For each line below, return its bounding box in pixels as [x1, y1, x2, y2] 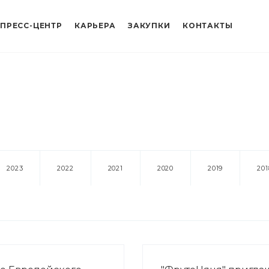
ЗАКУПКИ [128, 21, 171, 30]
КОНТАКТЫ [183, 21, 233, 30]
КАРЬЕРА [74, 21, 116, 30]
